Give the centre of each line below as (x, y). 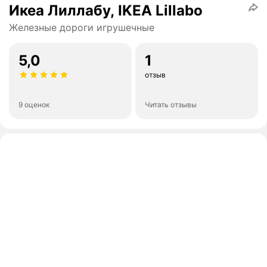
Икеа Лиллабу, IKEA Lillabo (106, 11)
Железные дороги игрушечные (82, 28)
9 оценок (34, 105)
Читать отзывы (171, 105)
